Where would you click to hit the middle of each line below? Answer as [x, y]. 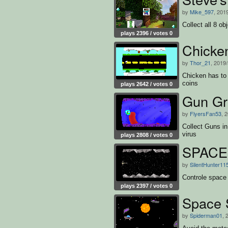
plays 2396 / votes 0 [147, 33]
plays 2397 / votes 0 [147, 186]
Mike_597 [202, 11]
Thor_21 [200, 62]
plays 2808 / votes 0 [147, 135]
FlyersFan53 [206, 113]
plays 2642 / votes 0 [147, 84]
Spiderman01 [206, 215]
